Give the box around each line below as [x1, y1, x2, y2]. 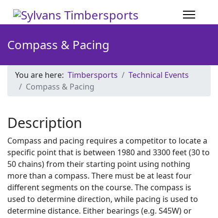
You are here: [15, 70, 68, 80]
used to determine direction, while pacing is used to [7, 194, 198, 204]
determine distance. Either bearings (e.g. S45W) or [7, 205, 192, 216]
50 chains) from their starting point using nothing [7, 159, 190, 169]
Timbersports [68, 70, 118, 80]
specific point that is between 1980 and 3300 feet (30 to [7, 147, 210, 158]
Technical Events [128, 70, 189, 80]
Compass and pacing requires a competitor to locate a [7, 135, 207, 146]
